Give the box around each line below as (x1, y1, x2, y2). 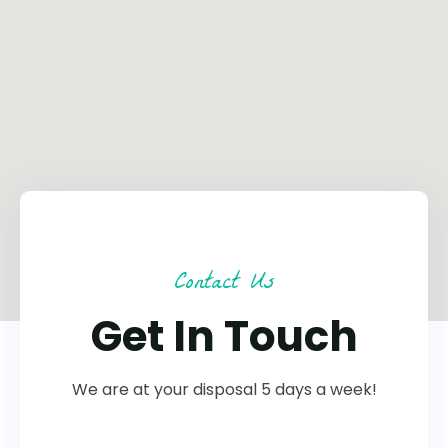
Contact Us (173, 262, 275, 307)
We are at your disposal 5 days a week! (71, 378, 377, 401)
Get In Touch (90, 307, 358, 366)
